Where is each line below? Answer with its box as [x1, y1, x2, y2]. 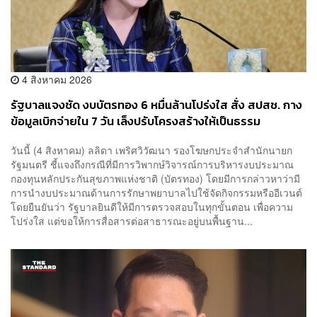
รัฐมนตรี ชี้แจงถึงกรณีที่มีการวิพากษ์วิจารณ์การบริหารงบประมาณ [11, 157, 294, 172]
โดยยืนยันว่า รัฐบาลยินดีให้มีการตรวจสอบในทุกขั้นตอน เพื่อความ [11, 200, 293, 214]
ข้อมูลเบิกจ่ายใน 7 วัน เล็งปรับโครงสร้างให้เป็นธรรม [11, 112, 260, 130]
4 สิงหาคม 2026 [19, 71, 92, 86]
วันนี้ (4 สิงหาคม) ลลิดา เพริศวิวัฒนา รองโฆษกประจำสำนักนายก [11, 143, 292, 158]
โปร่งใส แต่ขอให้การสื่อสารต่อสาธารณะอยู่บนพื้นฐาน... [11, 214, 253, 229]
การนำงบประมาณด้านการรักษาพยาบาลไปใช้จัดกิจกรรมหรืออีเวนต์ [11, 185, 302, 200]
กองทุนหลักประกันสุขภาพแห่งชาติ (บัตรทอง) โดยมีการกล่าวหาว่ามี [11, 171, 300, 186]
